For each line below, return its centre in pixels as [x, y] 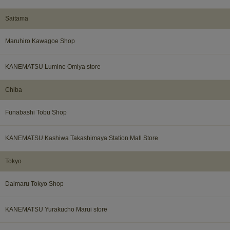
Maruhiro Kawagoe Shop [40, 41]
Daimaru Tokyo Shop [34, 184]
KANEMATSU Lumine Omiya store [53, 66]
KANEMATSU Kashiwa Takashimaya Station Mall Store [82, 138]
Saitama [17, 18]
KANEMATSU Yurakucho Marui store [56, 209]
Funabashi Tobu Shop [36, 112]
